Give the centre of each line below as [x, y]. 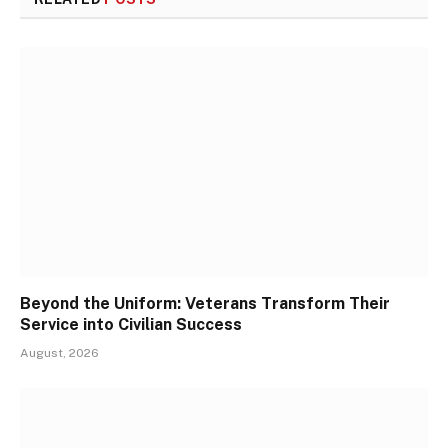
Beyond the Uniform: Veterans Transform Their [205, 303]
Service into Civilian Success [131, 324]
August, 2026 [59, 352]
